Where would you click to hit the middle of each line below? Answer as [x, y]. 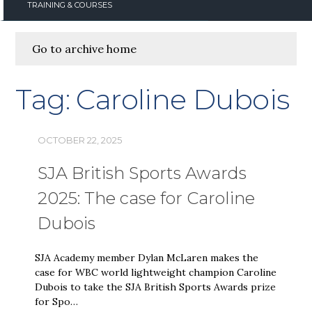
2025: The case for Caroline [147, 198]
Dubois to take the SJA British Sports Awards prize [156, 287]
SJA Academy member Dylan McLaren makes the [147, 257]
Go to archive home [85, 49]
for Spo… [57, 301]
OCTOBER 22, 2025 [80, 140]
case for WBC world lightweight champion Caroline [156, 272]
